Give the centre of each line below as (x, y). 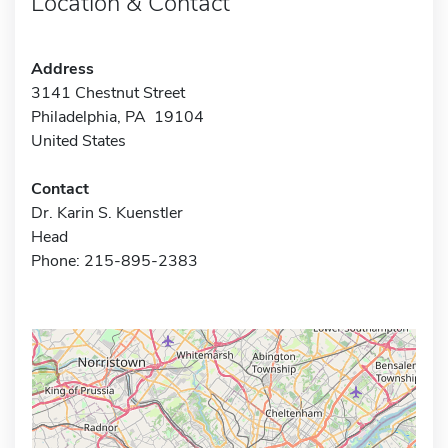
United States (78, 140)
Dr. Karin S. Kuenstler (107, 212)
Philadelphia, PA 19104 (117, 116)
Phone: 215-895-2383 (114, 260)
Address (62, 68)
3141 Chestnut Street (108, 92)
